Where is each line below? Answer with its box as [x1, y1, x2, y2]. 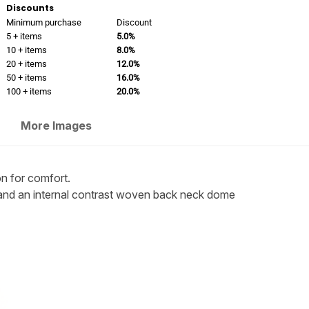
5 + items [6, 31, 42, 41]
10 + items [6, 45, 47, 55]
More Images [21, 119, 92, 132]
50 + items [6, 72, 47, 83]
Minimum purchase [6, 17, 81, 28]
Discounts [6, 2, 54, 14]
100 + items [6, 86, 52, 97]
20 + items [6, 59, 47, 69]
